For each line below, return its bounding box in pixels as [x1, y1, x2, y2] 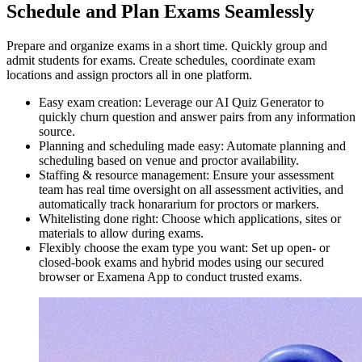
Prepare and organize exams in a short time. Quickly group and [6, 38, 327, 53]
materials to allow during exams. [39, 225, 204, 240]
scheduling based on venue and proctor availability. [39, 153, 299, 167]
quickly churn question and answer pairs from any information [39, 109, 356, 124]
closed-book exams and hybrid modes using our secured [39, 255, 324, 269]
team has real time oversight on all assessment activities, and [39, 182, 343, 196]
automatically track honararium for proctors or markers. [39, 196, 319, 211]
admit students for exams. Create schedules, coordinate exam [6, 53, 315, 67]
